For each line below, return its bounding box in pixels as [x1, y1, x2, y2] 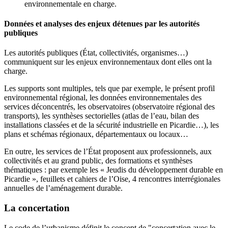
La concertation [4, 203, 70, 214]
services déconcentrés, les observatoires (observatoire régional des [4, 102, 215, 111]
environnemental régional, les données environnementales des [4, 93, 202, 102]
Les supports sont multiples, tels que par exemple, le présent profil [4, 84, 215, 93]
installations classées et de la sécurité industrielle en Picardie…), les [4, 121, 219, 130]
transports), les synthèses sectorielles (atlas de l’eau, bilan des [4, 111, 199, 121]
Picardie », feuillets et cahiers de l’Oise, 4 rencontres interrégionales [4, 175, 220, 184]
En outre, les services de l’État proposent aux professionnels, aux [4, 147, 212, 156]
